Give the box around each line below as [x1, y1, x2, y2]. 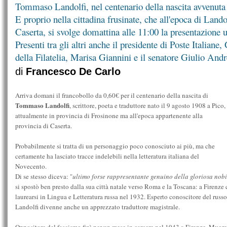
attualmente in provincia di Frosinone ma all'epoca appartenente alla [15, 111, 203, 120]
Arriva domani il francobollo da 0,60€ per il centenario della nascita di [15, 91, 208, 100]
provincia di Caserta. [15, 121, 72, 130]
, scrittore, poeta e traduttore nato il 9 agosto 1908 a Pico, [69, 101, 225, 110]
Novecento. [15, 162, 47, 171]
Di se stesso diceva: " [15, 172, 72, 181]
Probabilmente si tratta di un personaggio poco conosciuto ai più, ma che [15, 141, 215, 150]
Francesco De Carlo [26, 66, 121, 77]
